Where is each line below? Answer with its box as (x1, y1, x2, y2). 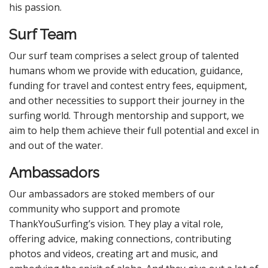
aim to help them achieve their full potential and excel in (9, 124, 259, 137)
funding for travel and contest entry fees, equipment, (9, 79, 247, 92)
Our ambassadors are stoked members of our (9, 187, 215, 200)
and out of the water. (9, 139, 103, 152)
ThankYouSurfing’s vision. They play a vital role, (9, 217, 223, 230)
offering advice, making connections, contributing (9, 232, 232, 245)
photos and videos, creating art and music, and (9, 247, 218, 260)
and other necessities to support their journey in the (9, 94, 245, 107)
